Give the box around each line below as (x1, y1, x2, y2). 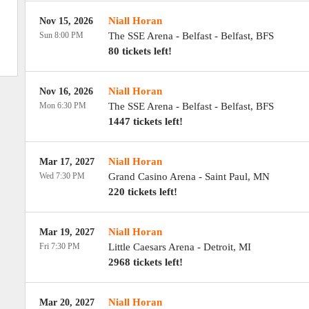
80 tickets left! (108, 46, 172, 57)
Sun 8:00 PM (39, 30, 83, 40)
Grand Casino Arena (108, 171, 196, 182)
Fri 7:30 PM (39, 241, 80, 251)
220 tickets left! (108, 186, 177, 197)
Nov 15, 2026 (39, 16, 93, 26)
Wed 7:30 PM (39, 171, 85, 181)
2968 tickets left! (108, 257, 183, 268)
